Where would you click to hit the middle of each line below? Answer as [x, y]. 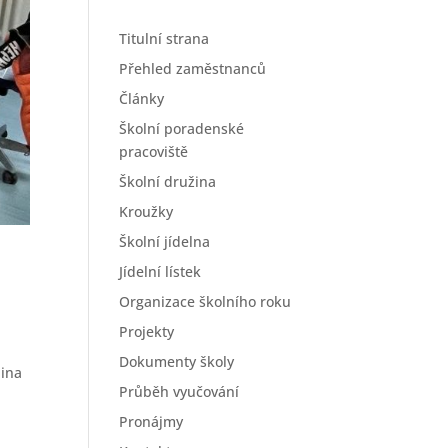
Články [142, 98]
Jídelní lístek [160, 271]
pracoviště [154, 151]
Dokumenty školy [177, 361]
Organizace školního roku [205, 301]
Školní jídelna [165, 241]
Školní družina [168, 181]
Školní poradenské [182, 128]
